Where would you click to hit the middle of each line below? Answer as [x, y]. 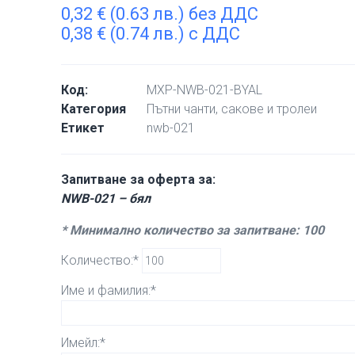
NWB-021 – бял [106, 198]
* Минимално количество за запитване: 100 [193, 230]
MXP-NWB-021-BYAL [205, 90]
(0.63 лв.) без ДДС [183, 14]
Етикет [83, 128]
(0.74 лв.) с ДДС [174, 34]
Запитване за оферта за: [139, 179]
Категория [94, 109]
